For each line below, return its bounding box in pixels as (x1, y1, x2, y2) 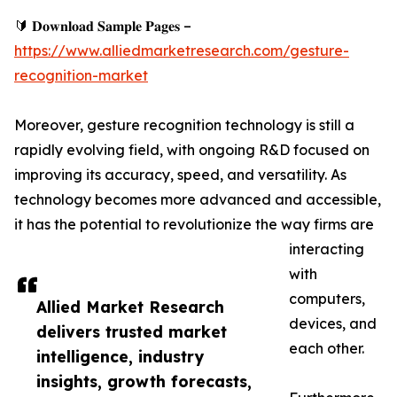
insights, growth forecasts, (36, 371, 252, 391)
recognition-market (14, 66, 148, 84)
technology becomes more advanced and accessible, (14, 191, 381, 208)
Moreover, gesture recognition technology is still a (14, 116, 354, 134)
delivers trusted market (36, 322, 227, 341)
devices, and (289, 315, 377, 332)
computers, (289, 290, 365, 307)
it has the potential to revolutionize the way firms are (14, 215, 374, 233)
